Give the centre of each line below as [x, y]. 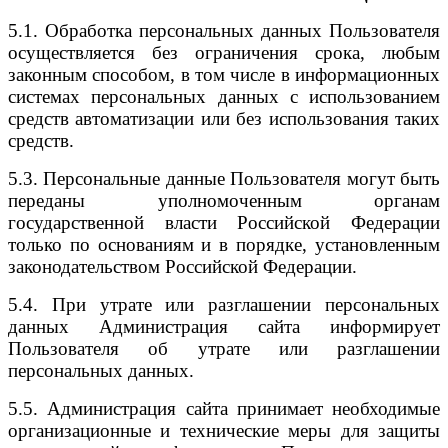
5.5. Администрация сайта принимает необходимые [224, 408]
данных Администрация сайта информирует [224, 326]
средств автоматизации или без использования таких [224, 118]
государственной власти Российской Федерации [224, 222]
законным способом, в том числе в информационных [224, 74]
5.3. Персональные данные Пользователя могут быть [224, 178]
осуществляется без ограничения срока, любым [224, 52]
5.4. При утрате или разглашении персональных [224, 304]
